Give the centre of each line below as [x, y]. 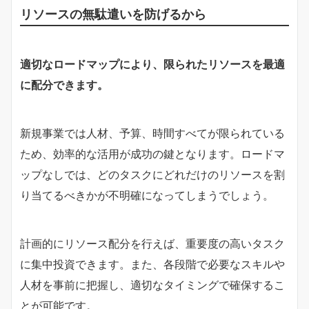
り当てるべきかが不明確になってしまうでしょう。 [147, 195]
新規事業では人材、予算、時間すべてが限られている [152, 133]
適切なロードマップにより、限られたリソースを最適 [152, 64]
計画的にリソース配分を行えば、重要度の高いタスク [152, 243]
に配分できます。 [64, 84]
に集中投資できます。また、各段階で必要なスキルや [152, 264]
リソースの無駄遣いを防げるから [113, 13]
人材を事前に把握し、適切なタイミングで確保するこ [152, 285]
